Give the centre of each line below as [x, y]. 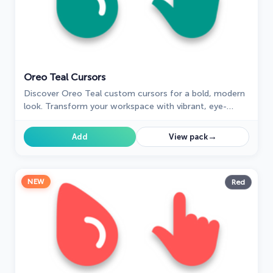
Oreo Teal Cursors [65, 77]
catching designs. [58, 119]
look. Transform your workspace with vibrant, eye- [125, 107]
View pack [188, 137]
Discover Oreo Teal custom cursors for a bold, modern [134, 94]
